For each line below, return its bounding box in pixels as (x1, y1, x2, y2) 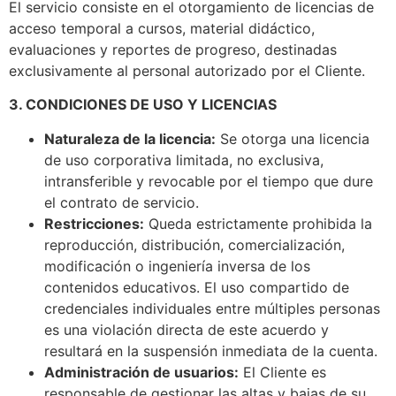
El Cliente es (239, 362, 326, 381)
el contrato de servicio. (44, 193, 199, 211)
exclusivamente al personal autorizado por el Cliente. (9, 61, 365, 80)
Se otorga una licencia (216, 129, 369, 148)
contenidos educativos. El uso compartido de (44, 278, 349, 296)
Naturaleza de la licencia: (44, 129, 216, 148)
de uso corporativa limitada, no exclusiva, (44, 150, 324, 169)
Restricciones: (44, 214, 144, 232)
